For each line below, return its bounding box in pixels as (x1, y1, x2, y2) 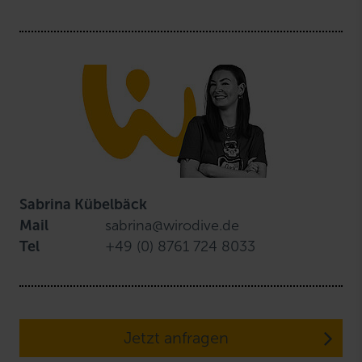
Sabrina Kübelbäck (19, 196, 148, 214)
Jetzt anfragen (124, 328, 229, 348)
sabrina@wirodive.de (105, 217, 240, 235)
